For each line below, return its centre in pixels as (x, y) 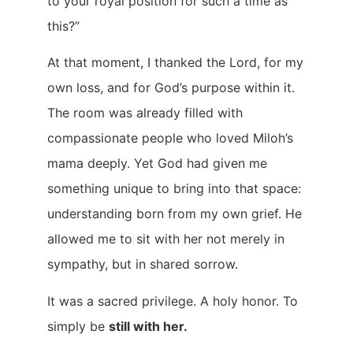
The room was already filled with (145, 113)
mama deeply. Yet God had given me (157, 163)
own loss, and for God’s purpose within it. (171, 88)
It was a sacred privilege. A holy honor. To (173, 301)
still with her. (148, 326)
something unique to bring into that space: (174, 189)
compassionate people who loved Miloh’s (170, 138)
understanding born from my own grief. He (175, 214)
